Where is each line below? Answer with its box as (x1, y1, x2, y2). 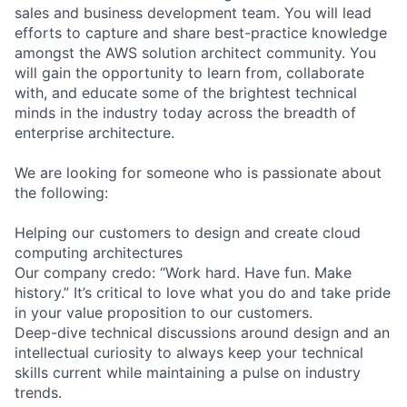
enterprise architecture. (15, 123, 174, 142)
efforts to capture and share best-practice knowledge (15, 23, 387, 42)
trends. (15, 382, 62, 402)
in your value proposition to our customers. (15, 303, 313, 322)
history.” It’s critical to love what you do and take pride (15, 283, 391, 302)
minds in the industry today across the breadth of (15, 103, 356, 122)
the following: (15, 183, 108, 202)
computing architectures (15, 243, 183, 262)
